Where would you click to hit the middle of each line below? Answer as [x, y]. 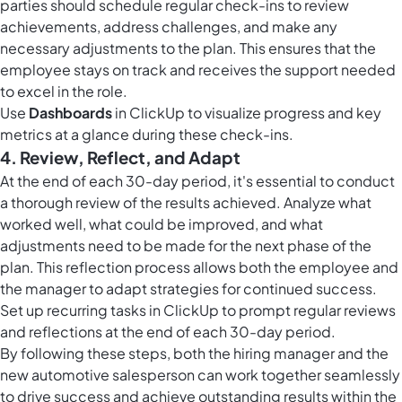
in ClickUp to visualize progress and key [247, 113]
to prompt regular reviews [307, 310]
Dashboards [70, 113]
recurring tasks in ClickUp [133, 310]
